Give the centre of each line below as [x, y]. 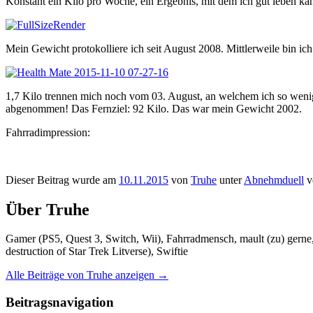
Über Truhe [48, 209]
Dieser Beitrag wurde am [62, 180]
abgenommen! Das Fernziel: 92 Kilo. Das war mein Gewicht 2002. [154, 108]
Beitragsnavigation [60, 303]
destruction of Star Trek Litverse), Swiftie [97, 252]
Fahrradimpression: [48, 132]
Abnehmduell [274, 180]
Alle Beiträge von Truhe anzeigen [81, 275]
